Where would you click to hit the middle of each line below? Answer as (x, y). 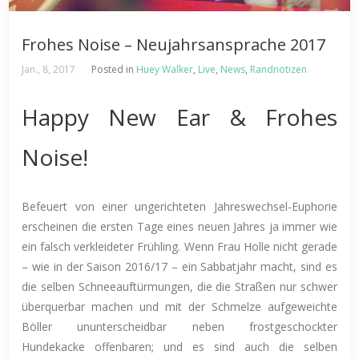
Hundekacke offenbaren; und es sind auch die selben (179, 346)
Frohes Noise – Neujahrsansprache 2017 (174, 45)
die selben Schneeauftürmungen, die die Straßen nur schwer (179, 286)
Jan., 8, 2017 (49, 70)
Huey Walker (165, 70)
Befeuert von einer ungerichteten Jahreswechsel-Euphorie (179, 206)
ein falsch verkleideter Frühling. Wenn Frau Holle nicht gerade (179, 246)
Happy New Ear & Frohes (179, 117)
